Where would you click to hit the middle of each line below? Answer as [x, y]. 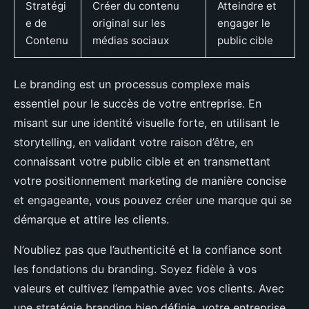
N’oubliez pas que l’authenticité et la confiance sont [148, 249]
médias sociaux [131, 40]
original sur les [129, 23]
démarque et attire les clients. [91, 219]
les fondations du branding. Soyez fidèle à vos [135, 269]
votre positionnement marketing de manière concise [150, 180]
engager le [244, 23]
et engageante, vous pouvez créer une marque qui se [153, 200]
